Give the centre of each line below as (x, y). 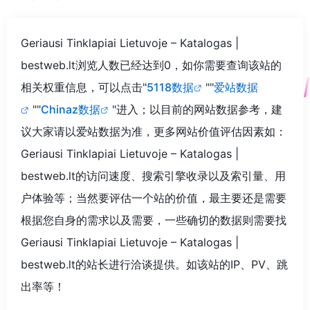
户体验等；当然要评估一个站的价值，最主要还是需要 (154, 198)
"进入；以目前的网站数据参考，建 (197, 109)
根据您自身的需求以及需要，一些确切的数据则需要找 (154, 220)
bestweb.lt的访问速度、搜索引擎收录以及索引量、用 (153, 175)
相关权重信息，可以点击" (84, 87)
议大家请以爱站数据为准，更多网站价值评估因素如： (154, 131)
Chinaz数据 (71, 109)
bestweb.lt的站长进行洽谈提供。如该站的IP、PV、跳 (154, 264)
